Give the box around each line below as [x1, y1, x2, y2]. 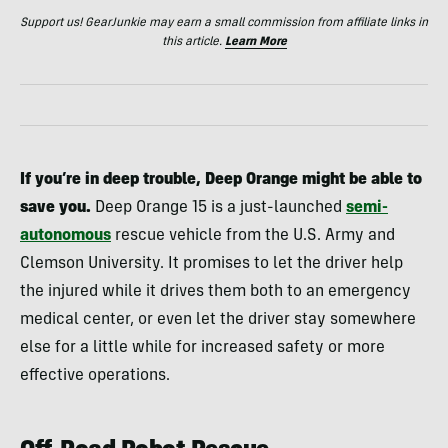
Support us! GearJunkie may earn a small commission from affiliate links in [20, 16, 428, 29]
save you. [20, 199, 91, 216]
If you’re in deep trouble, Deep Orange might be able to [20, 171, 422, 188]
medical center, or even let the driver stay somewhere [20, 311, 416, 328]
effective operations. [20, 367, 170, 384]
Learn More [224, 35, 287, 48]
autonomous [20, 227, 111, 244]
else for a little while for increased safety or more [20, 339, 385, 356]
